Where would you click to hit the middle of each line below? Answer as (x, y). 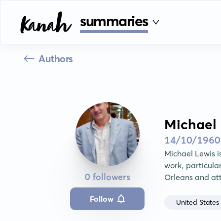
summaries (114, 21)
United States (198, 202)
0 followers (107, 177)
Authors (56, 58)
